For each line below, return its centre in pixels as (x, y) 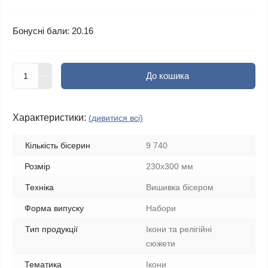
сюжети (161, 243)
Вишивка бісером (180, 187)
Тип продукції (51, 229)
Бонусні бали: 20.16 (53, 31)
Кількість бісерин (58, 145)
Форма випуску (54, 208)
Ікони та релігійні (179, 229)
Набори (161, 208)
